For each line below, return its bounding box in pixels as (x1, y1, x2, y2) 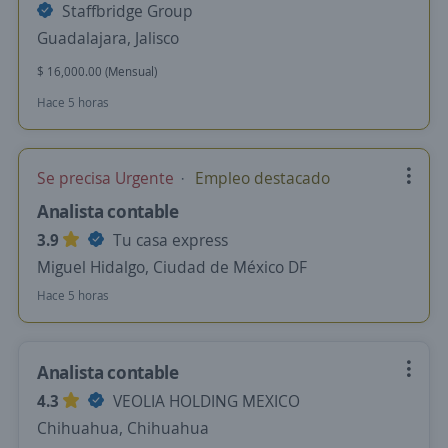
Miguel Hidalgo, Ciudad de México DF (37, 256, 307, 278)
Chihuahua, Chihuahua (37, 417, 209, 439)
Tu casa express (109, 229, 228, 251)
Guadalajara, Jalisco (37, 27, 179, 49)
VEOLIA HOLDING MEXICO (109, 390, 300, 412)
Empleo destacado (191, 167, 330, 189)
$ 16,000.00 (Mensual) (37, 63, 157, 80)
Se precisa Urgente (37, 167, 178, 189)
